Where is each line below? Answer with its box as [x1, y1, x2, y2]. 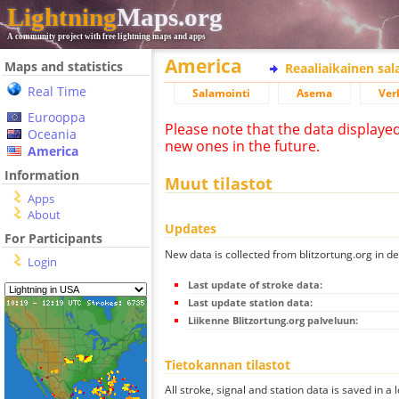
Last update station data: [188, 295, 313, 309]
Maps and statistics [4, 58, 123, 75]
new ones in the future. [165, 136, 320, 156]
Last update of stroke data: [188, 277, 322, 291]
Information [4, 167, 79, 183]
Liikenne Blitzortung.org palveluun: [188, 313, 358, 327]
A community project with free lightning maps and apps [7, 32, 206, 41]
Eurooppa [28, 109, 85, 126]
